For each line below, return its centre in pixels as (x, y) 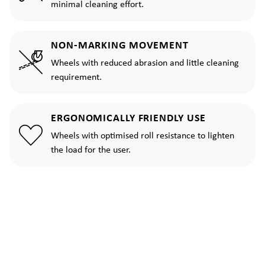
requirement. (76, 78)
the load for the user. (91, 151)
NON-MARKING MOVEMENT (120, 46)
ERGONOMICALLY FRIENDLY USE (129, 119)
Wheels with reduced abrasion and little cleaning (145, 64)
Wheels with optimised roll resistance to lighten (143, 136)
